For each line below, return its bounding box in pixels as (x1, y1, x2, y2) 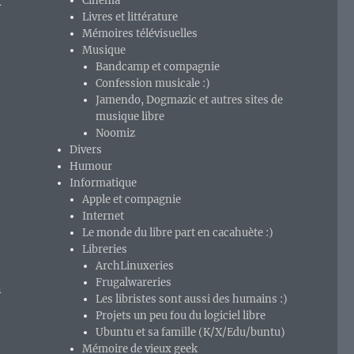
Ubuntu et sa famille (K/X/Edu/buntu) (95, 326, 285, 340)
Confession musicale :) (95, 77, 210, 91)
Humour (70, 160, 113, 174)
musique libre (95, 110, 164, 124)
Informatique (70, 176, 137, 190)
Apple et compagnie (82, 193, 182, 207)
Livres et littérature (82, 10, 179, 24)
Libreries (82, 243, 128, 257)
